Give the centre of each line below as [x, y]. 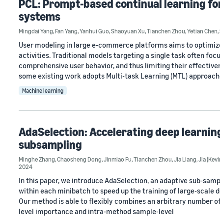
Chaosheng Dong [79, 159]
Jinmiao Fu [118, 159]
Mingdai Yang [36, 31]
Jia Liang [185, 159]
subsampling [50, 144]
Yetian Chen [202, 31]
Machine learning [43, 91]
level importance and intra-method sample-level [96, 211]
